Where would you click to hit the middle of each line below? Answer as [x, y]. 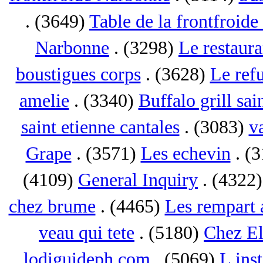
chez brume [52, 206]
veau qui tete [87, 233]
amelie [44, 101]
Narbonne [72, 48]
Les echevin [186, 154]
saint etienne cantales [100, 127]
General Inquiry [138, 180]
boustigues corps [78, 74]
